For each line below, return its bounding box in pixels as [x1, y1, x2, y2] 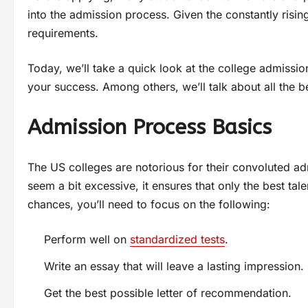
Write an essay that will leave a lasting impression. [44, 258, 304, 273]
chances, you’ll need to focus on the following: [27, 197, 270, 211]
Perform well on [44, 232, 130, 246]
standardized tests [130, 232, 225, 246]
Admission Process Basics [27, 114, 272, 140]
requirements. [27, 25, 98, 40]
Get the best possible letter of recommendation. [44, 285, 291, 300]
